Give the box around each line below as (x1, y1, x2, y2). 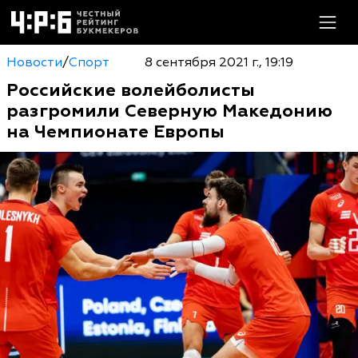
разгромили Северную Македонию (6, 100, 332, 122)
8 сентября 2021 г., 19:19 (144, 54, 293, 70)
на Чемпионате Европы (6, 121, 225, 143)
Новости (6, 54, 62, 70)
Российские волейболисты (6, 79, 255, 101)
